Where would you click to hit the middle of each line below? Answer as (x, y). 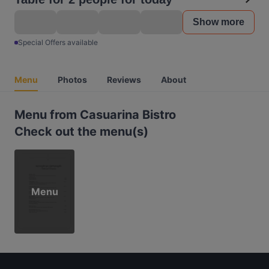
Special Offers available (58, 42)
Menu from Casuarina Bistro (95, 115)
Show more (219, 22)
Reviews (124, 80)
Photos (72, 80)
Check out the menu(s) (81, 131)
